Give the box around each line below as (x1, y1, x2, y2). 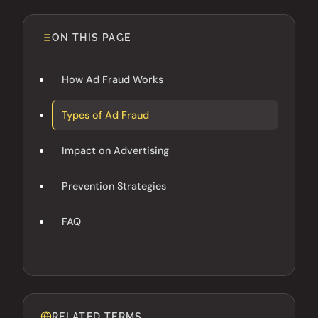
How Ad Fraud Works (62, 72, 163, 86)
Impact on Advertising (62, 143, 169, 157)
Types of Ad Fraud (62, 108, 149, 121)
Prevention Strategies (62, 179, 166, 192)
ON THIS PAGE (52, 31, 131, 43)
